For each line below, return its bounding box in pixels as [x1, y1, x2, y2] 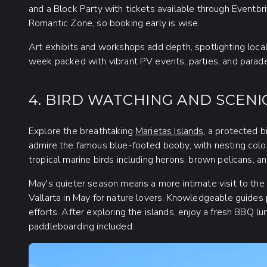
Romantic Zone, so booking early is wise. [29, 17, 200, 30]
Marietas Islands [135, 125, 204, 138]
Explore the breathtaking [29, 125, 136, 138]
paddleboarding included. [29, 220, 134, 233]
